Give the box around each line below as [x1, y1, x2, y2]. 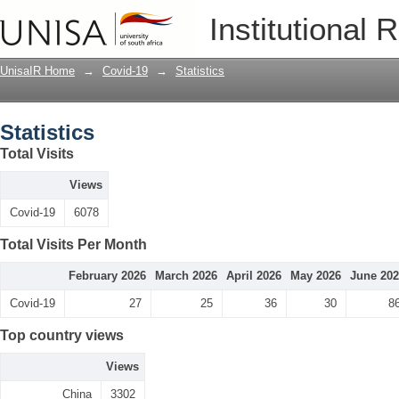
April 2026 [226, 269, 281, 282]
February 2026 [69, 269, 146, 282]
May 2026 [290, 269, 341, 282]
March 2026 [155, 269, 217, 282]
